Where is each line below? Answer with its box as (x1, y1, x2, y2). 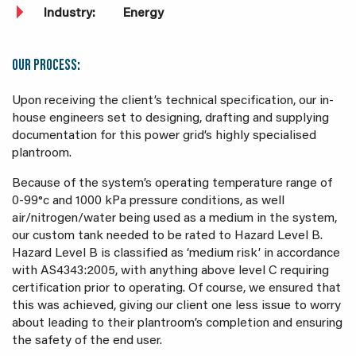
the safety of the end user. (12, 335, 165, 347)
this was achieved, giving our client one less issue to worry (12, 300, 341, 312)
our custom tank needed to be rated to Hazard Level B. (12, 230, 323, 242)
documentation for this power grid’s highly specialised (12, 130, 316, 142)
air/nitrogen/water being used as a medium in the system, (12, 212, 337, 225)
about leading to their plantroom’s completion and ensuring (12, 317, 342, 330)
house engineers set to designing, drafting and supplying (12, 112, 329, 125)
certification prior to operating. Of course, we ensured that (12, 282, 341, 295)
